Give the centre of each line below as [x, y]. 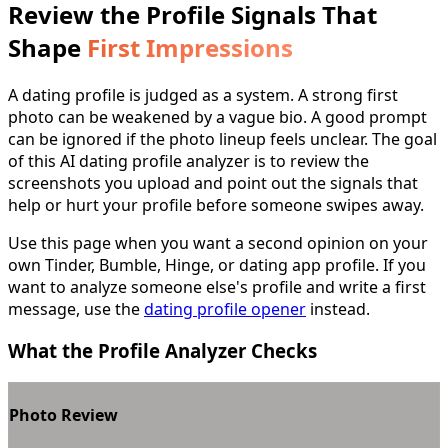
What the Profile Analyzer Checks [162, 351]
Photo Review [63, 415]
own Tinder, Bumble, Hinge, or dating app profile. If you [217, 264]
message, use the [76, 308]
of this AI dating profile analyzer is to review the [188, 160]
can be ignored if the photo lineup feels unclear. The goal [222, 138]
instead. [338, 308]
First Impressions [190, 47]
